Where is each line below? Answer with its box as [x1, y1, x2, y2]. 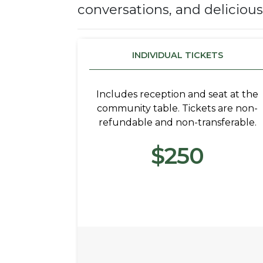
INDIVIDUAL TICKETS [131, 50, 223, 60]
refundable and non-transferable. [98, 117, 257, 128]
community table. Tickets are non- [97, 103, 258, 114]
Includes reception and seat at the [96, 89, 258, 100]
